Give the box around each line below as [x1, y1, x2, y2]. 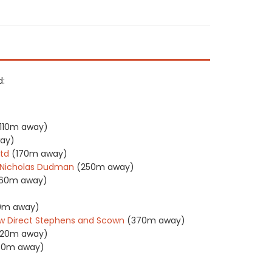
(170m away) [12, 148, 67, 160]
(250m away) [76, 161, 134, 173]
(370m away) [127, 214, 185, 226]
